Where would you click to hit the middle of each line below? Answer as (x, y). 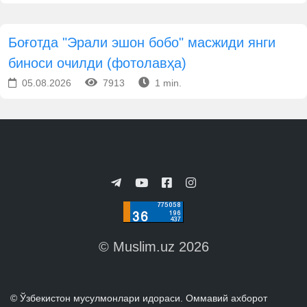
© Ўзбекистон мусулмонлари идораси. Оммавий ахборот (139, 298)
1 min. (167, 83)
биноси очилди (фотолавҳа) (97, 63)
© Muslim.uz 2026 (153, 247)
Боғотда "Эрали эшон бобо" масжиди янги (142, 42)
